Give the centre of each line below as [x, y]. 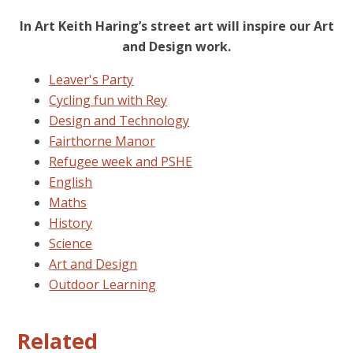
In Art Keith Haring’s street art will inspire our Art [176, 26]
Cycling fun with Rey [108, 100]
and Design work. [176, 46]
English [71, 182]
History [71, 223]
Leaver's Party [91, 79]
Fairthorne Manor [102, 141]
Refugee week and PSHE [121, 161]
